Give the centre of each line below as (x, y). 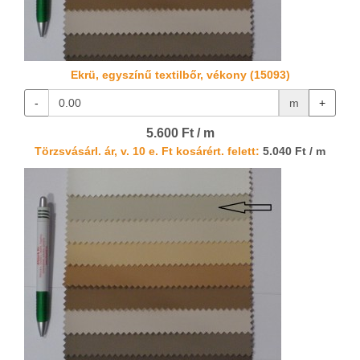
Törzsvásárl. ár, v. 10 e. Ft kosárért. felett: (147, 152)
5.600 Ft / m (180, 133)
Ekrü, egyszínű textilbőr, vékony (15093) (180, 75)
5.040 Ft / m (292, 152)
